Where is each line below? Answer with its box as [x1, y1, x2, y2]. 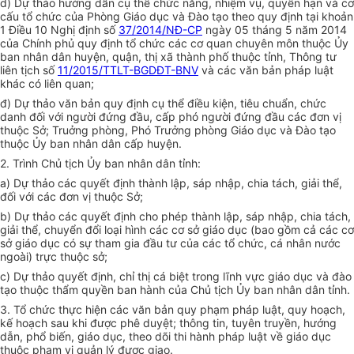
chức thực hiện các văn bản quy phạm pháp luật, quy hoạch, [29, 303, 345, 317]
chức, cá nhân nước [238, 236, 341, 250]
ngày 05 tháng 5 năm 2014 [202, 23, 347, 37]
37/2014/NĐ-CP [119, 23, 202, 37]
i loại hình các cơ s [99, 223, 193, 237]
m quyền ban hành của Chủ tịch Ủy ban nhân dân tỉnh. [69, 283, 350, 297]
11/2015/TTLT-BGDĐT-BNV [58, 63, 198, 77]
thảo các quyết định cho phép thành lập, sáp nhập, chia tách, [32, 209, 351, 224]
